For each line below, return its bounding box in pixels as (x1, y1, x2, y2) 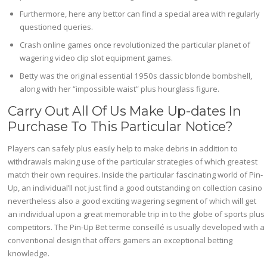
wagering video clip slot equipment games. (20, 52, 173, 63)
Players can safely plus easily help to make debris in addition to (8, 143, 238, 154)
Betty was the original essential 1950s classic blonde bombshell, (20, 70, 253, 81)
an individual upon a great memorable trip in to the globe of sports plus (8, 209, 265, 219)
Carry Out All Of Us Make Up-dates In (8, 103, 241, 119)
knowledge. (8, 248, 50, 259)
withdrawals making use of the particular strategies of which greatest (8, 156, 258, 167)
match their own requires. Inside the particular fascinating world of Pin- (8, 169, 263, 180)
